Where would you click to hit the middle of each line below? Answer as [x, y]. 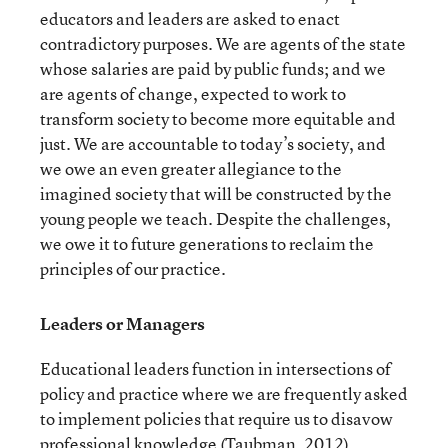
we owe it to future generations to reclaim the [207, 243]
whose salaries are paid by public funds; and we [213, 68]
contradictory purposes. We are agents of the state [223, 43]
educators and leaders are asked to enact [190, 18]
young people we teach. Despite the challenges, [215, 218]
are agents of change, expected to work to [193, 93]
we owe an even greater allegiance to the [191, 168]
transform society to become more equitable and [218, 118]
